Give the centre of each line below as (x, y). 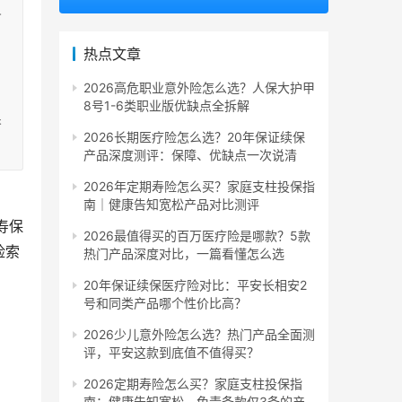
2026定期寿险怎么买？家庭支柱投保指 (193, 384)
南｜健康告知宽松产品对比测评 (171, 205)
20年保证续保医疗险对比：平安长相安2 (195, 285)
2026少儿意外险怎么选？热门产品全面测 (199, 335)
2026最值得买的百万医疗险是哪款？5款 (197, 236)
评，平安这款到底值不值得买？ (171, 353)
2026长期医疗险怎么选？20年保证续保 (194, 137)
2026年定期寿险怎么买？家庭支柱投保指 (199, 187)
